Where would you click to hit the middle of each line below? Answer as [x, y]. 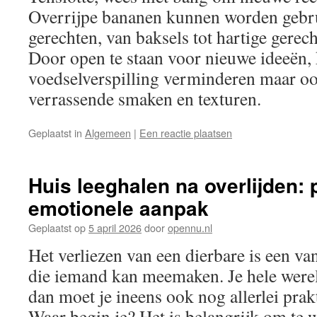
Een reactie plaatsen [186, 133]
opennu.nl [190, 227]
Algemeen [108, 133]
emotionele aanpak [119, 208]
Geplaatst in [55, 133]
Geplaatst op [57, 227]
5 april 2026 [115, 227]
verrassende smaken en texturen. [145, 98]
